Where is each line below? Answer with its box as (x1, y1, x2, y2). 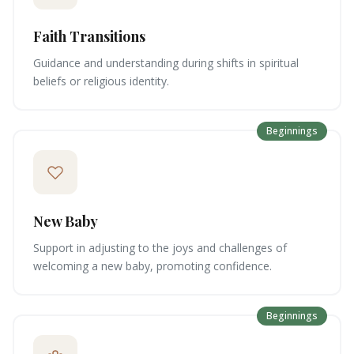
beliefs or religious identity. (33, 73, 169, 88)
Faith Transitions (33, 27, 145, 46)
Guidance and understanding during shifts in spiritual (33, 55, 299, 70)
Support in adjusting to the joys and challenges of (33, 240, 287, 255)
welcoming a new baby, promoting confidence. (33, 258, 272, 273)
